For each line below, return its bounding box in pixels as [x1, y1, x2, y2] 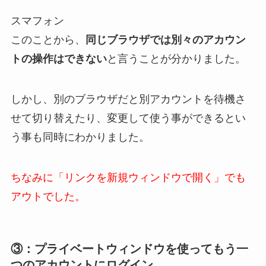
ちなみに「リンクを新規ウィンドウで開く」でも [10, 171, 246, 183]
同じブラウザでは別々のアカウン [85, 34, 246, 46]
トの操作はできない [10, 53, 107, 65]
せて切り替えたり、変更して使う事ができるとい [10, 112, 246, 124]
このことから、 [10, 34, 85, 46]
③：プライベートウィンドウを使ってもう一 [10, 242, 248, 255]
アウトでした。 [10, 190, 85, 202]
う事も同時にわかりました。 [10, 131, 150, 143]
